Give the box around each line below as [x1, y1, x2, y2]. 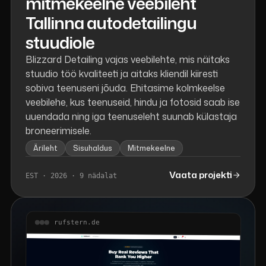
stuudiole [25, 30, 95, 55]
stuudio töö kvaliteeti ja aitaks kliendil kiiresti [25, 67, 218, 81]
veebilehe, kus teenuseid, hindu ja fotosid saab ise [25, 96, 240, 109]
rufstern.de [53, 218, 100, 227]
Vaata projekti [169, 169, 233, 182]
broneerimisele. [25, 124, 91, 138]
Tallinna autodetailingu [25, 11, 197, 35]
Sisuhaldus [72, 143, 112, 154]
